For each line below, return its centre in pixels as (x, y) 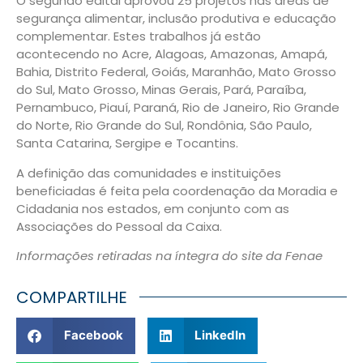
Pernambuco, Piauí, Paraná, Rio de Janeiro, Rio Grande (178, 108)
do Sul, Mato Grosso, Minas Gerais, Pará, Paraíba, (161, 90)
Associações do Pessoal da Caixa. (119, 226)
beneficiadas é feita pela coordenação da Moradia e (177, 190)
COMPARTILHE (72, 297)
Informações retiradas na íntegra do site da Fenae (169, 256)
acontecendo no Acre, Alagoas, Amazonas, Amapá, (172, 54)
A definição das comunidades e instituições (149, 173)
